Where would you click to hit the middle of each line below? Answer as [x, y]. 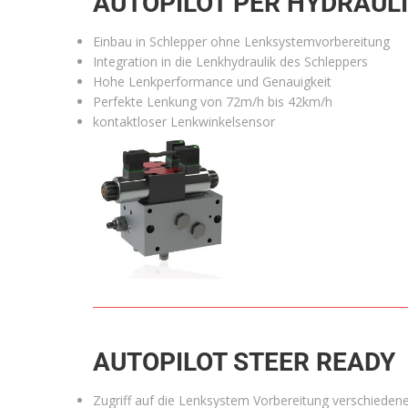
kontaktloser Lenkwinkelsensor [184, 121]
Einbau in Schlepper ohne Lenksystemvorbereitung [241, 41]
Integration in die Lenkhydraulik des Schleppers [230, 61]
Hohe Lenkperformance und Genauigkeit [212, 81]
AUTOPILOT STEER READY [244, 362]
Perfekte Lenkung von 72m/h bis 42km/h [213, 101]
